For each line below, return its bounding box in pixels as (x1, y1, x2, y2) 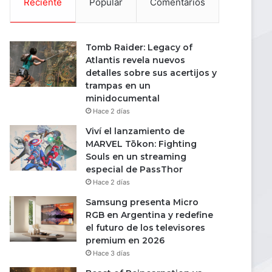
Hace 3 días (93, 249, 130, 257)
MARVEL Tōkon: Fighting (86, 138, 197, 149)
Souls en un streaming (86, 151, 186, 162)
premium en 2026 (86, 235, 165, 246)
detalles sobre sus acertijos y (86, 67, 217, 78)
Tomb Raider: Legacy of (86, 42, 192, 53)
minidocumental (86, 93, 160, 104)
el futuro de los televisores (86, 222, 205, 233)
